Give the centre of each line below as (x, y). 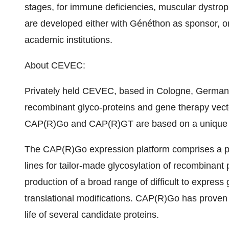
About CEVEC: (55, 65)
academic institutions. (68, 40)
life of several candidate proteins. (92, 215)
